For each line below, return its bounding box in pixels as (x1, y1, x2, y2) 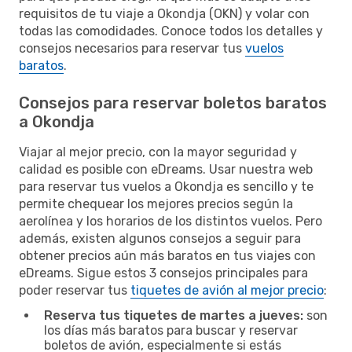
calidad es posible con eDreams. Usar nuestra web (19, 161, 313, 177)
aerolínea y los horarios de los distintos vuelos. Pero (19, 213, 322, 229)
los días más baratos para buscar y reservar (44, 322, 298, 338)
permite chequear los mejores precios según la (19, 196, 293, 211)
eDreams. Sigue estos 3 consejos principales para (19, 265, 308, 280)
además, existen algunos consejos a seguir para (19, 230, 301, 246)
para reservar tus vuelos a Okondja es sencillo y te (19, 178, 313, 194)
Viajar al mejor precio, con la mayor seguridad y (19, 144, 297, 159)
